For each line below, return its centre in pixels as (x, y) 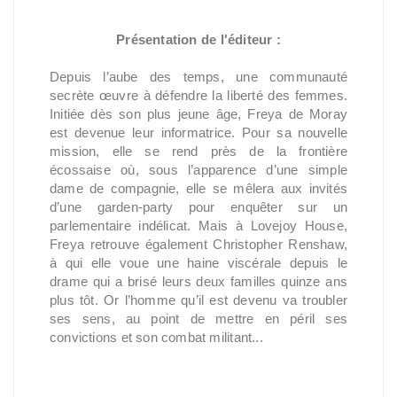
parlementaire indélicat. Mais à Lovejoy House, (198, 225)
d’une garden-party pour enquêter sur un (198, 206)
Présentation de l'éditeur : (198, 39)
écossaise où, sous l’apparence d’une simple (198, 169)
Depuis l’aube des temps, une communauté (198, 76)
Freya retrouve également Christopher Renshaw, (198, 244)
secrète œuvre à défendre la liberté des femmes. (198, 95)
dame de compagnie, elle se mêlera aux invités (198, 188)
